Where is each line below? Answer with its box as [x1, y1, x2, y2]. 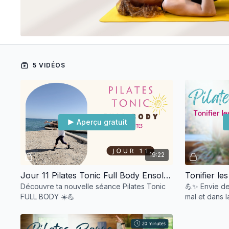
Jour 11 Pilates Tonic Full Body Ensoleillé [164, 170, 171, 180]
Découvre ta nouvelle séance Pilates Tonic [20, 181, 166, 191]
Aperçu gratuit [76, 118, 127, 127]
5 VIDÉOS [31, 61, 66, 70]
